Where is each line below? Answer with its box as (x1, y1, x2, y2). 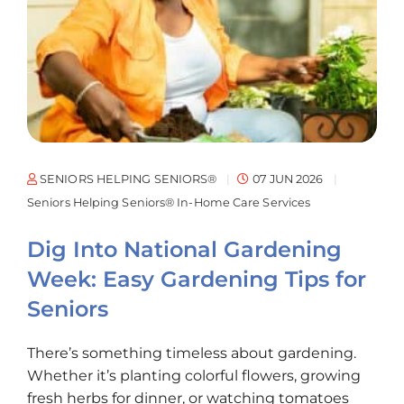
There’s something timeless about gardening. (27, 344, 356, 363)
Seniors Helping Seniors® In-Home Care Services (27, 196, 311, 210)
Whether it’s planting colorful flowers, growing (27, 367, 361, 385)
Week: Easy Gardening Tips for (27, 266, 366, 293)
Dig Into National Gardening (27, 236, 342, 263)
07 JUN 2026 (252, 172, 324, 187)
